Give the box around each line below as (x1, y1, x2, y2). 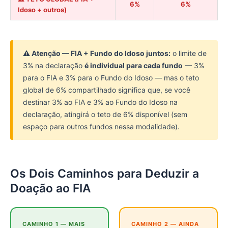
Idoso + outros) (18, 5, 67, 14)
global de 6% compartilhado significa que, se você (23, 85, 190, 95)
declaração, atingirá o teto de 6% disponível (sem (23, 110, 187, 119)
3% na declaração (23, 61, 84, 70)
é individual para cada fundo (84, 61, 183, 70)
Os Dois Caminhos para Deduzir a (10, 166, 199, 181)
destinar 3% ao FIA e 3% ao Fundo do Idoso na (23, 98, 178, 107)
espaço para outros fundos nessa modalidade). (23, 122, 180, 131)
